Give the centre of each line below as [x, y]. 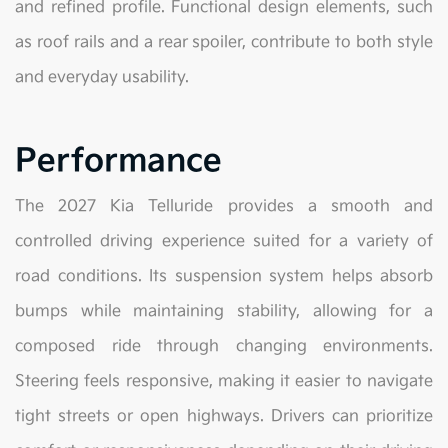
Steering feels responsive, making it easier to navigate [224, 382]
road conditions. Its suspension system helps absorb [224, 277]
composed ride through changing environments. [224, 347]
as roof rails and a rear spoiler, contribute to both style [224, 43]
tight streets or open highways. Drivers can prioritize [224, 417]
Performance [118, 162]
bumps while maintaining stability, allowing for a [224, 312]
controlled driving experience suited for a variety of [224, 242]
